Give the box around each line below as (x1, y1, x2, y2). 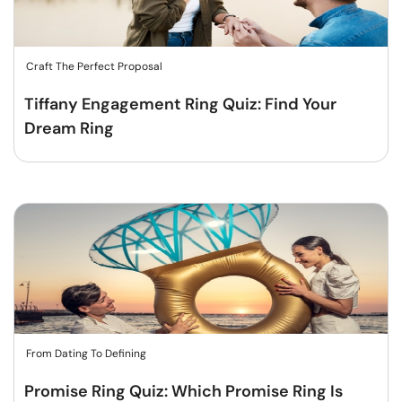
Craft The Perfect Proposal (26, 59, 162, 74)
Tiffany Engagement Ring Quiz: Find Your (24, 93, 336, 116)
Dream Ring (24, 118, 114, 140)
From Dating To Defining (26, 346, 146, 362)
